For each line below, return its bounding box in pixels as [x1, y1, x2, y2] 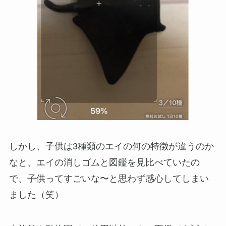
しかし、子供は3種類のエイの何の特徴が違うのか [9, 141, 214, 151]
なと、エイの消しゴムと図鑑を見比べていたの [9, 157, 200, 167]
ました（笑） [9, 189, 64, 200]
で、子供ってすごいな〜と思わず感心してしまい [9, 173, 209, 184]
